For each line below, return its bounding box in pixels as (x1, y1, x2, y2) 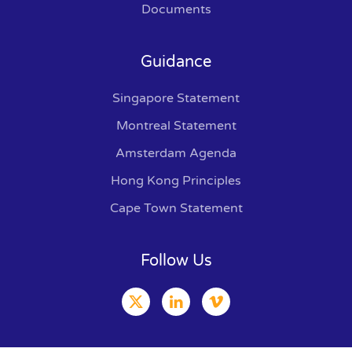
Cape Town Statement (109, 200, 243, 216)
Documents (141, 2, 211, 17)
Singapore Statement (112, 90, 240, 106)
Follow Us (140, 251, 212, 270)
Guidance (141, 53, 211, 71)
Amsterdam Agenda (115, 145, 236, 161)
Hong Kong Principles (111, 173, 241, 189)
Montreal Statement (115, 118, 236, 134)
